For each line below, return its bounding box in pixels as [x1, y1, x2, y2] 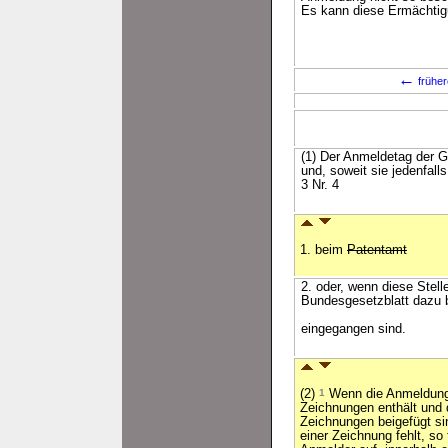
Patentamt [347, 243, 407, 257]
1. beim [300, 243, 347, 257]
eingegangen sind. [301, 322, 406, 336]
